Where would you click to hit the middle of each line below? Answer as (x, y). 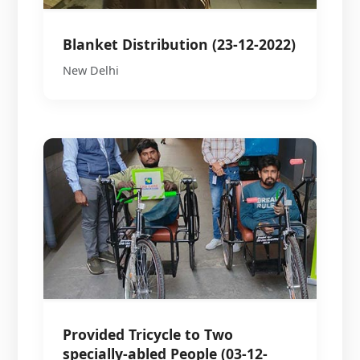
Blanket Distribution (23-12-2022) (180, 44)
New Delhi (91, 70)
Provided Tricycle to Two (148, 334)
